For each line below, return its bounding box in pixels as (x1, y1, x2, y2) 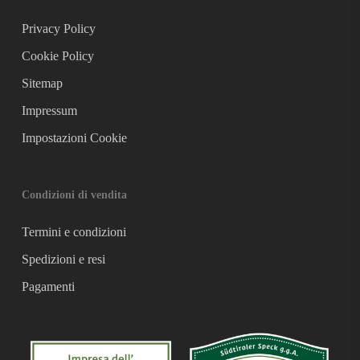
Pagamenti (21, 280, 75, 294)
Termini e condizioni (21, 225, 126, 239)
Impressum (21, 104, 77, 118)
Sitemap (21, 76, 63, 91)
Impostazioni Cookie (21, 131, 127, 145)
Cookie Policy (21, 49, 94, 63)
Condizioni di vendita (21, 189, 127, 202)
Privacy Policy (21, 22, 96, 36)
